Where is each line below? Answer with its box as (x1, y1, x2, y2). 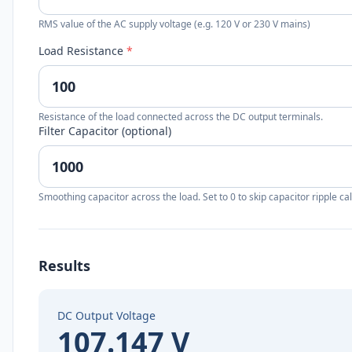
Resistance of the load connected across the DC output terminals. (38, 110, 323, 123)
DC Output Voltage (57, 308, 156, 323)
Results (38, 256, 90, 275)
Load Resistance (38, 43, 126, 58)
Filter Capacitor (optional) (38, 123, 171, 138)
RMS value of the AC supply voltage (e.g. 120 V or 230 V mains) (38, 17, 310, 31)
